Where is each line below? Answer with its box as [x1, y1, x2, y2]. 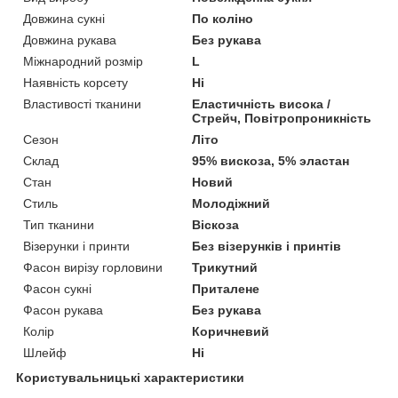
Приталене [192, 281, 260, 296]
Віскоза [192, 217, 240, 232]
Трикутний [192, 259, 259, 275]
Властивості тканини [23, 96, 141, 111]
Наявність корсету [23, 75, 128, 90]
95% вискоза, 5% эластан [192, 153, 350, 168]
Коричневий [192, 323, 270, 338]
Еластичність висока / [192, 96, 331, 111]
